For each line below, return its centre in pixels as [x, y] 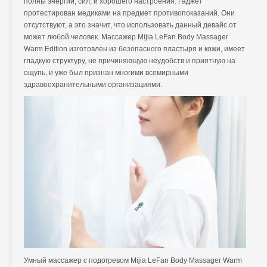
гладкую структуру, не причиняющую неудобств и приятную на [130, 61]
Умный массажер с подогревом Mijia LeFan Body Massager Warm [133, 261]
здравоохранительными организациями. [93, 85]
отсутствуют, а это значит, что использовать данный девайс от [130, 25]
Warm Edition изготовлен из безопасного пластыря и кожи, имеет [134, 49]
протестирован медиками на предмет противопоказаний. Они [129, 13]
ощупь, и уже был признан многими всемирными [106, 73]
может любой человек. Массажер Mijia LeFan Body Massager [126, 37]
